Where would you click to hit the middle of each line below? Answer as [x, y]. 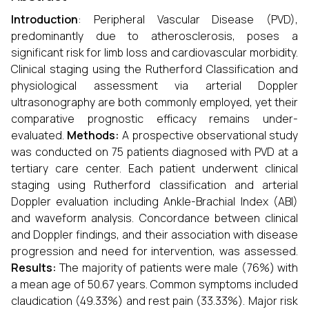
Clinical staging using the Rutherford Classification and [154, 69]
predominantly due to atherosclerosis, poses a [154, 36]
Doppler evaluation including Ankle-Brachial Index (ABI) [154, 201]
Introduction [44, 19]
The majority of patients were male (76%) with [177, 268]
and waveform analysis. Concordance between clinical [154, 218]
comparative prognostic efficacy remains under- [154, 119]
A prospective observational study [209, 135]
